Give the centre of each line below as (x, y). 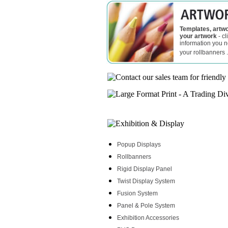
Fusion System (137, 193)
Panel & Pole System (146, 206)
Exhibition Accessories (148, 218)
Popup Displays (139, 145)
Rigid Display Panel (145, 169)
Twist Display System (146, 181)
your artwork (199, 36)
